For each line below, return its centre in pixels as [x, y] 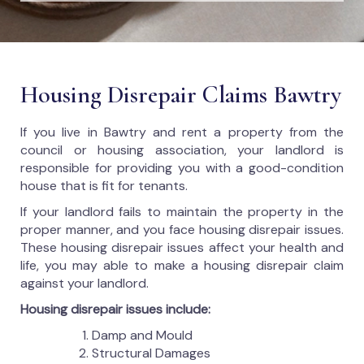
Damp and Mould [142, 335]
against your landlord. [84, 283]
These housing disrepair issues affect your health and [182, 247]
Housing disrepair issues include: [115, 309]
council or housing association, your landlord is [182, 150]
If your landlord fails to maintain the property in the [182, 212]
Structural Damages [151, 353]
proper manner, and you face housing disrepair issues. [182, 230]
